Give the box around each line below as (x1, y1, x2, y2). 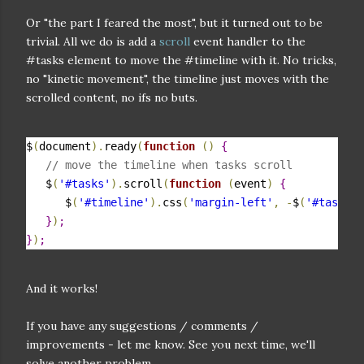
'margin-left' (188, 195, 273, 209)
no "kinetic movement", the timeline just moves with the (26, 71, 329, 86)
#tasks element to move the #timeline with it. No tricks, (26, 52, 336, 67)
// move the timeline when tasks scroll (45, 158, 292, 171)
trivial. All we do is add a (26, 33, 159, 49)
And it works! (26, 280, 97, 296)
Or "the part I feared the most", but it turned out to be (26, 15, 323, 30)
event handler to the (190, 33, 305, 49)
